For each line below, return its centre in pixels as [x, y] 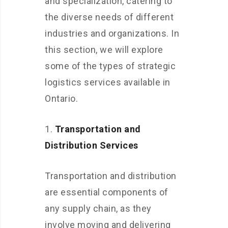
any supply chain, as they [98, 208]
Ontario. [61, 98]
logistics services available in [108, 82]
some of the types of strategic [110, 66]
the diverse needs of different [109, 17]
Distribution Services [92, 145]
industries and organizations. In [112, 33]
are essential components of [107, 192]
